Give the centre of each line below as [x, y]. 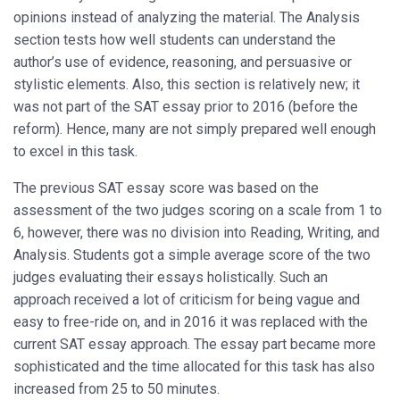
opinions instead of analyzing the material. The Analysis [187, 18]
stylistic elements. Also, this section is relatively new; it [187, 85]
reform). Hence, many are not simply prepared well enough [195, 129]
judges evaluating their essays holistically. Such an [171, 278]
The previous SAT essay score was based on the [166, 188]
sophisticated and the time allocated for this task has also [194, 367]
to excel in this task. [75, 152]
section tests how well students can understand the [175, 40]
